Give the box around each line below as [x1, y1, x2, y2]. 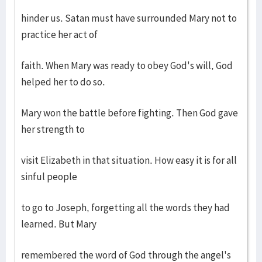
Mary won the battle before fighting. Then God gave [21, 106, 238, 119]
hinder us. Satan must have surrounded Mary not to [21, 12, 237, 25]
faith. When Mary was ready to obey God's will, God [21, 59, 233, 72]
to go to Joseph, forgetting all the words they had [21, 201, 230, 214]
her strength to [21, 123, 85, 136]
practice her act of [21, 28, 98, 41]
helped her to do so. [21, 75, 105, 88]
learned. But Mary [21, 218, 96, 230]
